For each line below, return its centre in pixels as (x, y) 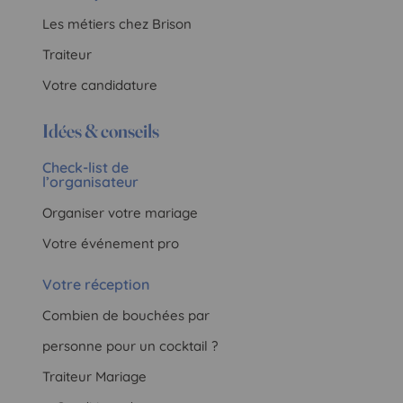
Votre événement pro (111, 243)
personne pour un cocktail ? (130, 345)
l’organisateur (91, 181)
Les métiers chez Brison (117, 23)
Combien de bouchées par (126, 315)
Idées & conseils (101, 130)
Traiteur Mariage (95, 376)
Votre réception (96, 284)
